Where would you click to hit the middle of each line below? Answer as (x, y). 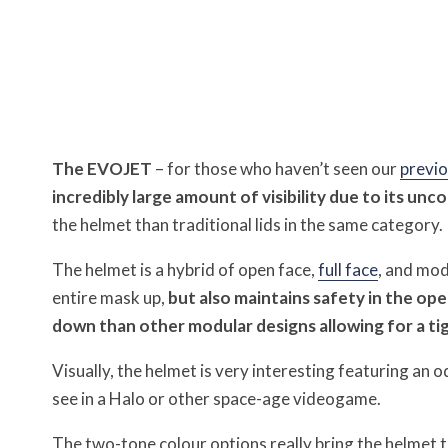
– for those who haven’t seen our (276, 168)
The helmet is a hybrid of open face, (185, 269)
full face (348, 269)
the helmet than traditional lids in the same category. (247, 224)
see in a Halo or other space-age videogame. (216, 398)
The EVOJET (102, 168)
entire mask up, (110, 297)
